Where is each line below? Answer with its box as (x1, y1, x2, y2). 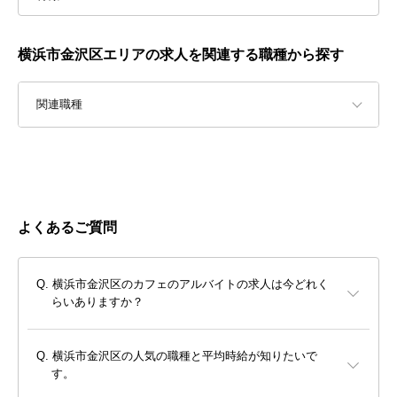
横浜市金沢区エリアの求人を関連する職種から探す (18, 47, 344, 63)
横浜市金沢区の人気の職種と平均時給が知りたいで (52, 349, 317, 363)
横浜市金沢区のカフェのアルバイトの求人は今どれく (52, 277, 329, 292)
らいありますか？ (51, 295, 144, 309)
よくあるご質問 (18, 220, 117, 236)
